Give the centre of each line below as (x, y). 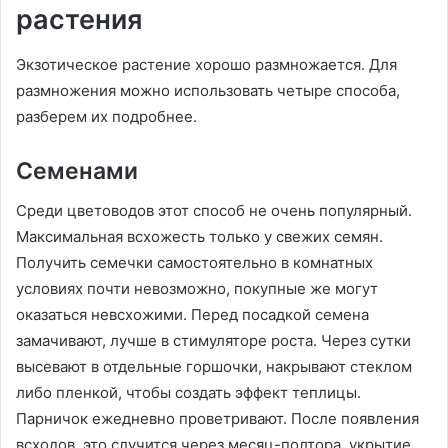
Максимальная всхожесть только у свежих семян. (199, 237)
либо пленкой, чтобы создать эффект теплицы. (188, 393)
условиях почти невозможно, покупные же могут (197, 289)
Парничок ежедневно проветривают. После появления (217, 419)
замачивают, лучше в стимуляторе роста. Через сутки (213, 341)
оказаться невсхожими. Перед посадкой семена (192, 315)
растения (79, 20)
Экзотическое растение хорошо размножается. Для (206, 64)
